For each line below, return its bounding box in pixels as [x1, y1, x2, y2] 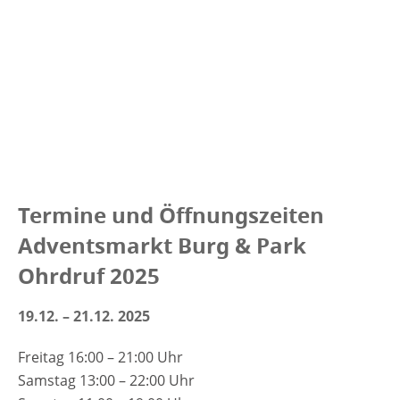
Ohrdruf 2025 [18, 260, 160, 291]
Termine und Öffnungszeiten [18, 199, 324, 230]
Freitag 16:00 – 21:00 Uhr [18, 346, 183, 367]
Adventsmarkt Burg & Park [18, 229, 306, 261]
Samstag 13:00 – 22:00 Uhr [18, 370, 195, 390]
